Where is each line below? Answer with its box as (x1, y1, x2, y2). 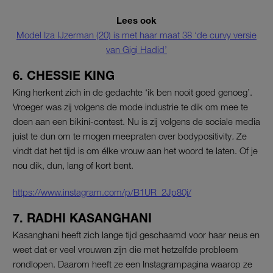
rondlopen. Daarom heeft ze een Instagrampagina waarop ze (13, 258, 252, 269)
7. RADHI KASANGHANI (13, 210, 152, 225)
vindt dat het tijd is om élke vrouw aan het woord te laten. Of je (13, 144, 258, 156)
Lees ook (116, 14, 157, 26)
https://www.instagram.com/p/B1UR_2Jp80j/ (13, 186, 191, 197)
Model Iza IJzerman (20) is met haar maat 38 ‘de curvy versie (16, 29, 257, 40)
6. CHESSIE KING (13, 68, 115, 82)
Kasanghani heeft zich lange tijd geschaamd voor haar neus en (13, 229, 260, 240)
